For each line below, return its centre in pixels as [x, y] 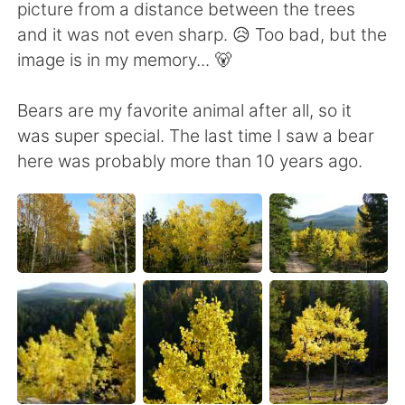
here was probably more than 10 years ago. [190, 160]
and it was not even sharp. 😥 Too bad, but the [202, 34]
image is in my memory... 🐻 [125, 59]
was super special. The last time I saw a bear [196, 135]
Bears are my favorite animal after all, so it [185, 110]
